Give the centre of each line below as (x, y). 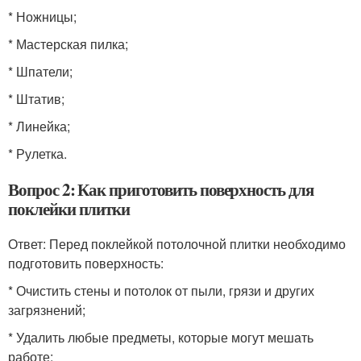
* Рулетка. (37, 154)
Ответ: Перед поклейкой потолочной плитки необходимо (177, 244)
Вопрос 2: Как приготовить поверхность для (161, 189)
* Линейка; (39, 126)
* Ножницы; (42, 17)
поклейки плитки (69, 209)
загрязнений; (47, 310)
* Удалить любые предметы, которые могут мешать (161, 337)
